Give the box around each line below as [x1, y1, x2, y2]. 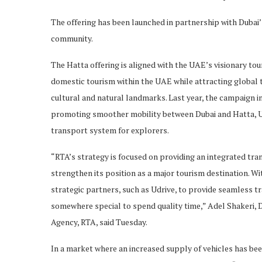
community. [51, 32, 93, 44]
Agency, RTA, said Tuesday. [51, 216, 147, 227]
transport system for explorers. [51, 124, 169, 136]
